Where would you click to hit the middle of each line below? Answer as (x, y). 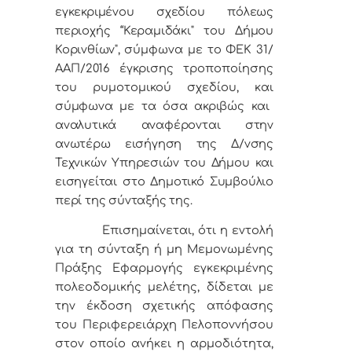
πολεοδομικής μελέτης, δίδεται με (164, 287)
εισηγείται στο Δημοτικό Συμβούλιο (164, 182)
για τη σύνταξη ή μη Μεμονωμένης (164, 249)
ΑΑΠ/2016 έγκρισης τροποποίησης (164, 69)
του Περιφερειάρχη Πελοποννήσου (164, 325)
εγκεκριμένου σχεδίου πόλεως (164, 12)
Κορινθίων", (90, 50)
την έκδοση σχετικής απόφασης (164, 306)
